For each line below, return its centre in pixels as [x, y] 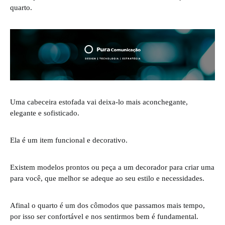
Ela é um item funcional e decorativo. [69, 140]
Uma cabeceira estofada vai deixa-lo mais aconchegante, [99, 102]
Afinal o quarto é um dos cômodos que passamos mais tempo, [107, 205]
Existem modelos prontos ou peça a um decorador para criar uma [112, 167]
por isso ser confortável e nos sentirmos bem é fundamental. [104, 216]
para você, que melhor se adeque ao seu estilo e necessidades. [107, 178]
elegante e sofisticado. [45, 113]
